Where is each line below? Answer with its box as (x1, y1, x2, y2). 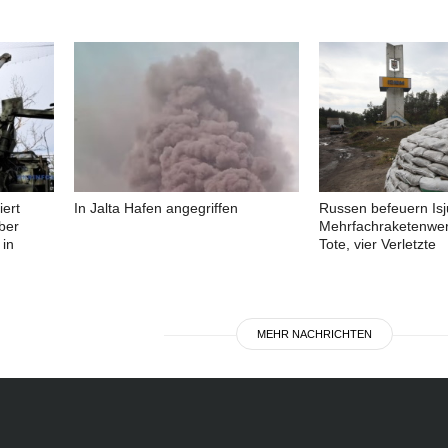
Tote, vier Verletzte (319, 235, 436, 252)
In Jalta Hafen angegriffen (74, 199, 238, 216)
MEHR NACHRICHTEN (256, 327, 372, 340)
